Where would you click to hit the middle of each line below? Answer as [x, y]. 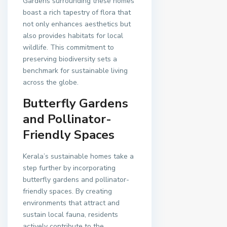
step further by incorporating [69, 168]
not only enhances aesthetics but [77, 24]
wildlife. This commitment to [68, 48]
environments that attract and [71, 203]
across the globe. [51, 83]
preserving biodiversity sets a [70, 59]
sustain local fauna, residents [70, 215]
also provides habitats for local [73, 36]
